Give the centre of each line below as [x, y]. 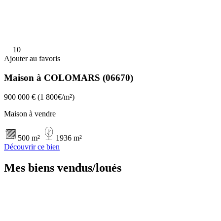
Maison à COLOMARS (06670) [69, 78]
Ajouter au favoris [32, 59]
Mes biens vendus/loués [63, 167]
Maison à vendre [30, 113]
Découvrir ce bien [32, 147]
